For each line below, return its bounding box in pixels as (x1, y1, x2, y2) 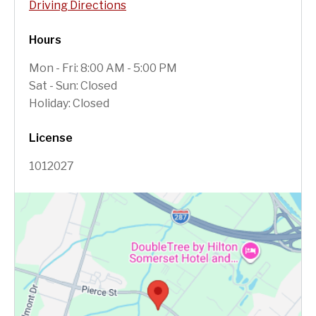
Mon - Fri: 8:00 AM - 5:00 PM (29, 61, 177, 75)
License (29, 130, 73, 145)
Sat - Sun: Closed (29, 78, 117, 92)
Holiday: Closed (29, 96, 109, 110)
